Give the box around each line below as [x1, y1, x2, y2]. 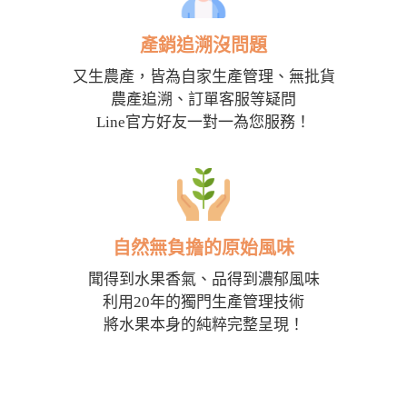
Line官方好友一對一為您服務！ [96, 113, 311, 131]
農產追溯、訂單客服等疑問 [111, 90, 296, 108]
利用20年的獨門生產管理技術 [103, 293, 304, 311]
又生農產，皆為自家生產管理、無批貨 [72, 67, 335, 85]
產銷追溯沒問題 [140, 35, 267, 55]
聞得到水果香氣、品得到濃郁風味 [87, 270, 320, 288]
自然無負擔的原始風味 [113, 237, 294, 258]
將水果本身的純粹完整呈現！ [103, 315, 304, 333]
